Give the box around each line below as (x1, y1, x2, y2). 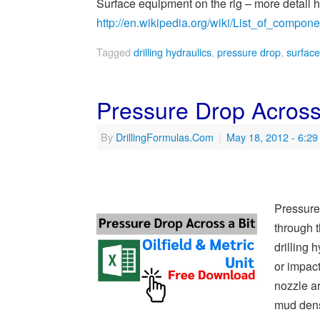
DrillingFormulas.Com (116, 129, 214, 145)
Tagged (96, 44, 134, 60)
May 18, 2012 (226, 129, 289, 145)
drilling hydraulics (134, 44, 211, 60)
